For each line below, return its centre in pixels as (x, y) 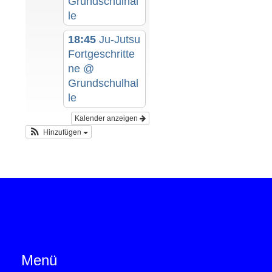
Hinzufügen (63, 132)
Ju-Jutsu (120, 40)
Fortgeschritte (102, 54)
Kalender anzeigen (107, 119)
